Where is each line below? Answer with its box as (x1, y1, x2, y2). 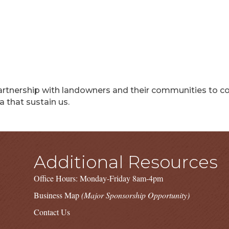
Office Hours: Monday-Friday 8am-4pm (33, 173, 163, 184)
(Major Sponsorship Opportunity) (81, 190, 190, 200)
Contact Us (33, 207, 70, 217)
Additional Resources (33, 151, 218, 173)
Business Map (33, 190, 81, 200)
